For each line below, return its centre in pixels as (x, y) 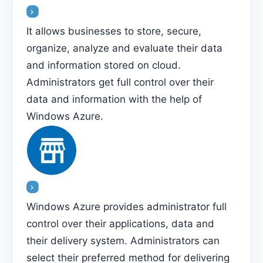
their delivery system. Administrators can (123, 240)
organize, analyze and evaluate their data (124, 48)
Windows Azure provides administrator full (127, 206)
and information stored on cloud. (104, 65)
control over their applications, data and (120, 223)
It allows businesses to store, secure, (114, 31)
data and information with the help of (114, 99)
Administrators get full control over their (120, 82)
